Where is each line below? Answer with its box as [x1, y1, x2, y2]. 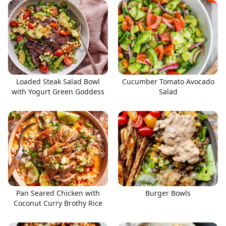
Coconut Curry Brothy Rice [14, 198, 102, 208]
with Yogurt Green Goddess [12, 87, 104, 96]
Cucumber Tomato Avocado [122, 77, 214, 86]
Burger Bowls [145, 188, 191, 198]
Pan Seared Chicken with [16, 188, 100, 198]
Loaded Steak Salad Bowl [16, 77, 100, 86]
